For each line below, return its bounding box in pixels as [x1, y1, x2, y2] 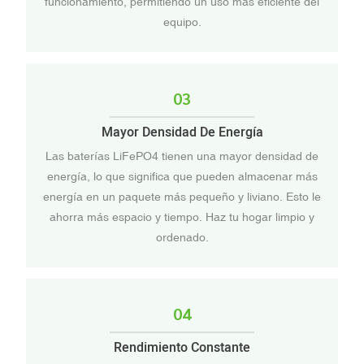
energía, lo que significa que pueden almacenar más [46, 169, 318, 183]
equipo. [162, 15, 201, 28]
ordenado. [155, 230, 209, 244]
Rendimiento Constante [114, 338, 250, 358]
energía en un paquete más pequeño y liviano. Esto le [43, 189, 321, 203]
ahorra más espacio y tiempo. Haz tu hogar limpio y [50, 210, 314, 223]
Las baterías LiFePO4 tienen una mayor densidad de [45, 149, 318, 162]
